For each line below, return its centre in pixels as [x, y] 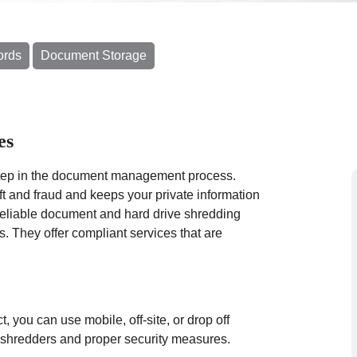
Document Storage [94, 55]
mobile [104, 320]
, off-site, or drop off [176, 320]
